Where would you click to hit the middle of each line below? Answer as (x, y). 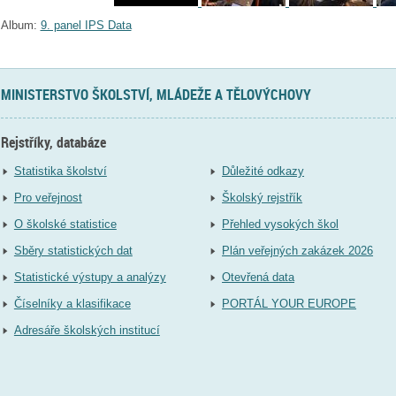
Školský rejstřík (263, 197)
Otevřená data (259, 277)
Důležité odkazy (263, 171)
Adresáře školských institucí (87, 330)
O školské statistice (65, 224)
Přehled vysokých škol (281, 224)
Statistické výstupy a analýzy (90, 277)
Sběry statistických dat (73, 250)
